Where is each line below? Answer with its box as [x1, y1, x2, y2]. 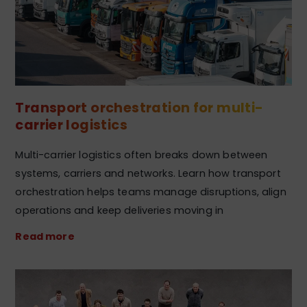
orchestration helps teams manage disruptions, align [15, 185, 286, 199]
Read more [15, 230, 75, 244]
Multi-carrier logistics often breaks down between [15, 148, 268, 162]
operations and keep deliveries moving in [15, 204, 224, 218]
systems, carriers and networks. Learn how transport [15, 167, 281, 181]
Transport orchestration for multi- [15, 99, 264, 118]
